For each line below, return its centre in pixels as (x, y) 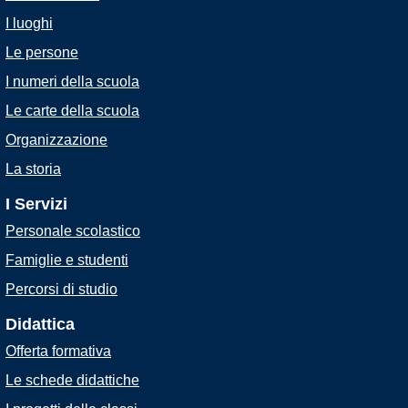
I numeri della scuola (72, 82)
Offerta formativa (58, 351)
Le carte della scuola (72, 111)
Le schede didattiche (72, 380)
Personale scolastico (73, 231)
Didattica (40, 324)
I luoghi (29, 23)
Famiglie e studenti (67, 260)
